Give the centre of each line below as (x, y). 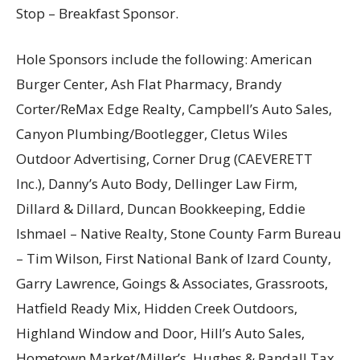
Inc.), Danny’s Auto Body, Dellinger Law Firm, (157, 184)
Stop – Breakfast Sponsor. (97, 14)
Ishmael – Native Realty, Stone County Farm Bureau (179, 234)
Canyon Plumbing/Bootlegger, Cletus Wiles (152, 134)
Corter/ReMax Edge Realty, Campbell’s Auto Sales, (174, 109)
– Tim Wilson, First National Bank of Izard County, (174, 259)
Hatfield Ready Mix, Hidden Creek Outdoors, (157, 309)
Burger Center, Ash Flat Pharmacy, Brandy (149, 84)
